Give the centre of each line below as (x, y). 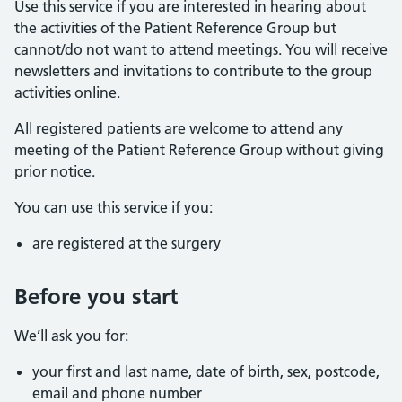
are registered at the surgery (127, 243)
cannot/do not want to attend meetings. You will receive (201, 49)
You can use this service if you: (114, 207)
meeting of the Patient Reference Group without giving (199, 150)
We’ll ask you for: (71, 336)
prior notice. (55, 171)
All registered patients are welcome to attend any (179, 128)
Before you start (96, 297)
